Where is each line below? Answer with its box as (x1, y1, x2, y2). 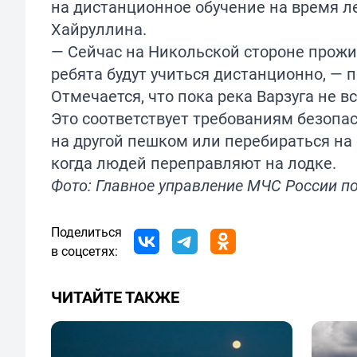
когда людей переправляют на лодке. (51, 152, 336, 175)
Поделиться (51, 223, 122, 241)
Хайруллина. (51, 18, 147, 41)
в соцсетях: (51, 242, 118, 261)
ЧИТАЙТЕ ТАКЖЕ (51, 286, 179, 308)
